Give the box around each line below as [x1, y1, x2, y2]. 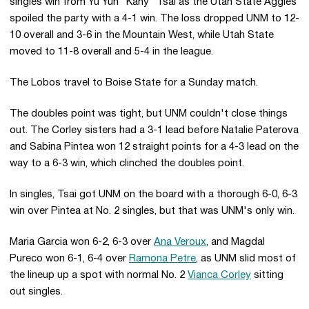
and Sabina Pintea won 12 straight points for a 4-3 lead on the [10, 142, 299, 152]
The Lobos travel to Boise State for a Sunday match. [10, 78, 258, 88]
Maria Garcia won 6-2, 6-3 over [10, 237, 154, 247]
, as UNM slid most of [196, 254, 296, 263]
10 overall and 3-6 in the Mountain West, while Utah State [10, 30, 274, 40]
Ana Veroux [154, 237, 206, 247]
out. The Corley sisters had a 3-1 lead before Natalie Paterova [10, 126, 299, 135]
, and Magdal [206, 237, 265, 247]
